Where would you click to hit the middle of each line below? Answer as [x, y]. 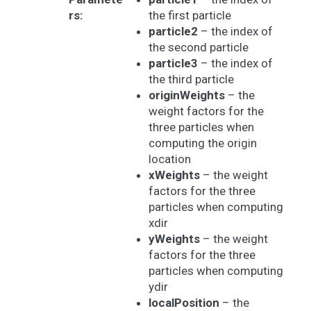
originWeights [186, 95]
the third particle [191, 79]
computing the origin [202, 143]
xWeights [174, 175]
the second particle [198, 48]
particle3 [173, 64]
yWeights [174, 239]
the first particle [190, 16]
